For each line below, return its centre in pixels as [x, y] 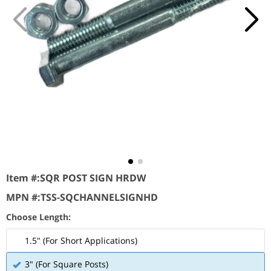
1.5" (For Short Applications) [81, 240]
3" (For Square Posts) [67, 264]
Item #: [23, 178]
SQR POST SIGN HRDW [93, 178]
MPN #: [23, 197]
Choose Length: [38, 217]
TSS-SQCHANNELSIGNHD [99, 197]
